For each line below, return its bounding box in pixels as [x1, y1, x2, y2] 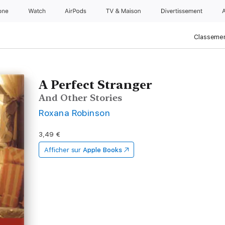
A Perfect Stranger [39, 77, 153, 92]
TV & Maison [106, 8, 143, 15]
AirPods [65, 8, 88, 15]
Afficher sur [44, 146, 81, 154]
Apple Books [83, 146, 122, 154]
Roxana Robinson [39, 107, 110, 118]
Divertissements [160, 8, 209, 15]
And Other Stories [39, 92, 123, 103]
